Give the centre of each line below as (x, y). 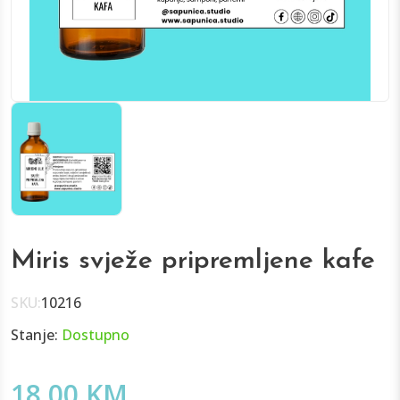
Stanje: (36, 334)
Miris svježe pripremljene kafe (193, 261)
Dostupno (96, 334)
